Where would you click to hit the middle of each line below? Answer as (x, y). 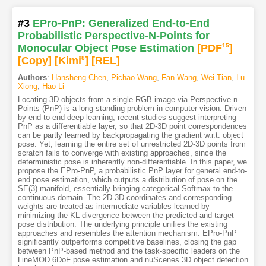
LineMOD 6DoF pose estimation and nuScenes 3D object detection (133, 260)
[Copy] (34, 61)
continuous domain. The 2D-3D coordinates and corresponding (124, 198)
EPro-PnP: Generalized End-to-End (121, 23)
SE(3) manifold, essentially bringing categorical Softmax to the (125, 189)
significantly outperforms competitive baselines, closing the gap (127, 242)
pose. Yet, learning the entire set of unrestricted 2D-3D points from (132, 144)
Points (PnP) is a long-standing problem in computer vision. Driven (132, 109)
